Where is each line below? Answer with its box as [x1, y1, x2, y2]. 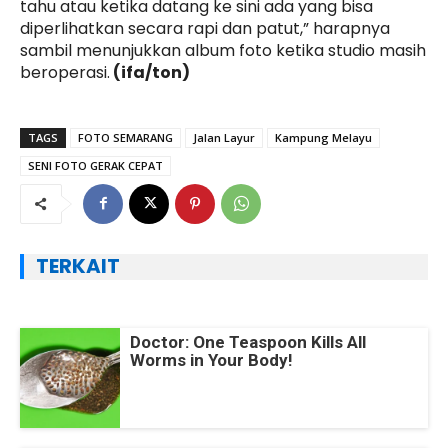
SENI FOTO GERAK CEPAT [28, 157, 163, 173]
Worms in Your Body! [130, 349, 293, 370]
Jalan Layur [193, 129, 255, 145]
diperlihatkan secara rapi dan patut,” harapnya [20, 16, 390, 40]
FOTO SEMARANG [78, 129, 173, 145]
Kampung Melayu [275, 129, 372, 145]
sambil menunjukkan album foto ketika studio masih [20, 38, 426, 62]
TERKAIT [36, 251, 120, 280]
